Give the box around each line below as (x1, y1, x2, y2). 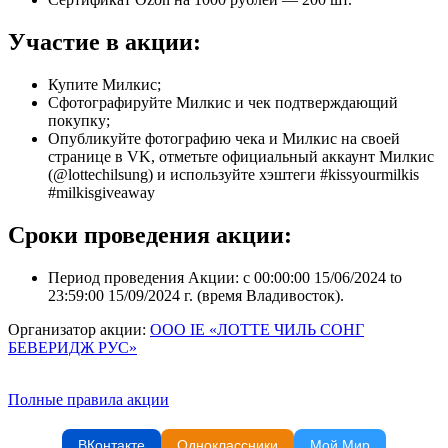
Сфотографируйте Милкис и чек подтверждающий (48, 93, 398, 111)
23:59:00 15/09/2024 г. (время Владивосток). (48, 286, 344, 304)
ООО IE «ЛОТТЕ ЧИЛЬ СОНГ (150, 320, 364, 338)
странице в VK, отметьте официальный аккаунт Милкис (48, 147, 434, 165)
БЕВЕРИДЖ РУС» (8, 338, 137, 356)
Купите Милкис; (48, 75, 161, 93)
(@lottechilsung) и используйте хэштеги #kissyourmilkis (48, 165, 419, 183)
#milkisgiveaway (48, 183, 155, 201)
